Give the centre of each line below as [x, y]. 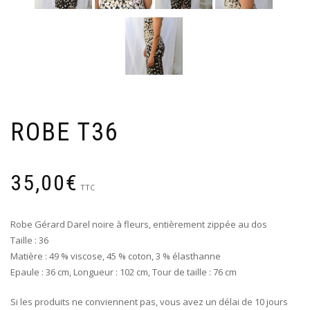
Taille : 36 [29, 240]
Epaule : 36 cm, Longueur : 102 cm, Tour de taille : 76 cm [124, 272]
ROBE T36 [65, 132]
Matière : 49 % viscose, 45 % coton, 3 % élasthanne [116, 256]
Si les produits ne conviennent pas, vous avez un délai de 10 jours [149, 301]
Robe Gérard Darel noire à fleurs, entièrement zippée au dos [139, 224]
